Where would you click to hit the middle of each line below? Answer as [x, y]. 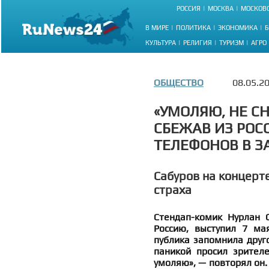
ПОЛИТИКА [193, 27]
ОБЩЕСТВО [179, 83]
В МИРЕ [157, 27]
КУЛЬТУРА [161, 42]
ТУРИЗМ [231, 42]
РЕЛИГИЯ [198, 42]
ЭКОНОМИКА [238, 27]
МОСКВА [221, 9]
